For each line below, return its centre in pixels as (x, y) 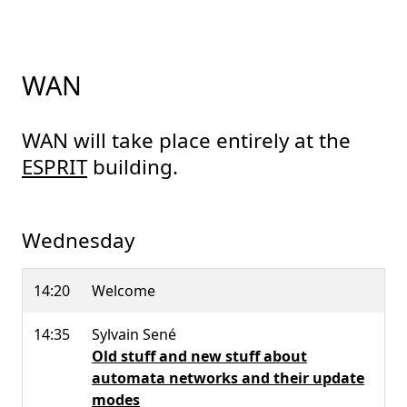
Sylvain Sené (134, 335)
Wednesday (78, 241)
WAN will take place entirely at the (186, 140)
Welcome (124, 291)
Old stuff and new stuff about (199, 357)
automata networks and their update (228, 378)
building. (133, 166)
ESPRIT (55, 166)
